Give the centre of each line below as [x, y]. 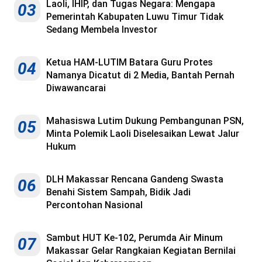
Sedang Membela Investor [102, 30]
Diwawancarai [76, 88]
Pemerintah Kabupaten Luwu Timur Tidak [135, 17]
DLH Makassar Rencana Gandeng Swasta [135, 180]
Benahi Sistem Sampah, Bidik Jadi [118, 192]
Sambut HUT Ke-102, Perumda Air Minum [135, 238]
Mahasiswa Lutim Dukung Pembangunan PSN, [145, 121]
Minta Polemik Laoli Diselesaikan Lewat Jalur [143, 134]
